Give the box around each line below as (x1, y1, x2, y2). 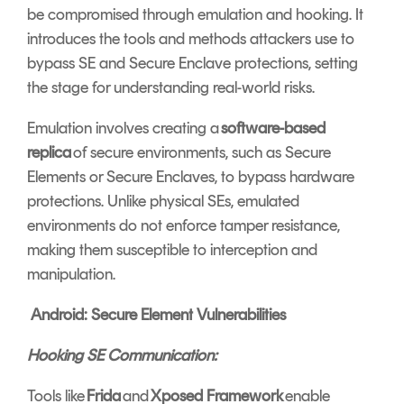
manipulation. (27, 264, 115, 285)
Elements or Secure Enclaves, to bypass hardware (27, 167, 354, 188)
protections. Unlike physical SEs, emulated (27, 191, 299, 212)
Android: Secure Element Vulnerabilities (27, 305, 289, 326)
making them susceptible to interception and (27, 240, 317, 261)
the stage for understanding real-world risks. (27, 78, 315, 98)
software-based (221, 118, 326, 139)
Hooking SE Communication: (27, 345, 221, 366)
